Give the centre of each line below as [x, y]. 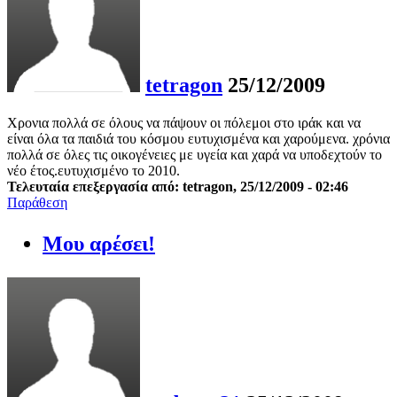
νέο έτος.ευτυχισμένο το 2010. [93, 171]
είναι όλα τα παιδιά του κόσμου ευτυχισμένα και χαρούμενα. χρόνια [198, 139]
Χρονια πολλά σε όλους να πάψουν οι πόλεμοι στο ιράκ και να [184, 123]
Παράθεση [37, 203]
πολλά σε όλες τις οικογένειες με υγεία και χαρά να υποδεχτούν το [195, 155]
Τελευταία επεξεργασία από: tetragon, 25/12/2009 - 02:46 [178, 187]
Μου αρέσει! [99, 244]
